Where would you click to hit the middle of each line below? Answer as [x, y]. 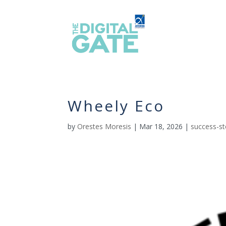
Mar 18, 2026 [161, 126]
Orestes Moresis [104, 126]
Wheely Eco [116, 105]
